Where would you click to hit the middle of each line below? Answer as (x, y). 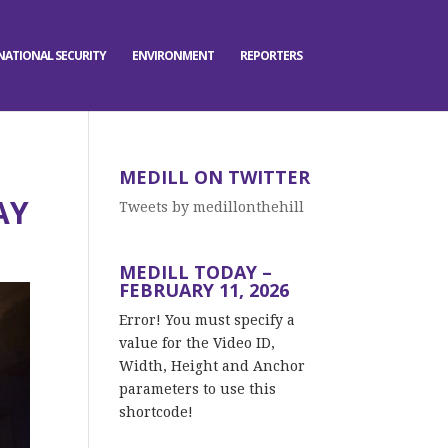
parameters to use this (198, 389)
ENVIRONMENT (173, 55)
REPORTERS (271, 55)
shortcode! (156, 412)
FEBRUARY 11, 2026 (204, 290)
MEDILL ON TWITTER (215, 177)
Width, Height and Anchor (212, 366)
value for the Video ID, (197, 343)
